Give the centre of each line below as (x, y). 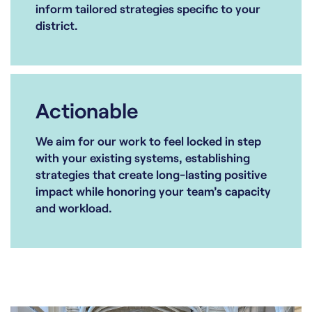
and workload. (74, 208)
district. (57, 25)
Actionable (87, 110)
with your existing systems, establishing (143, 158)
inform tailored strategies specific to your (148, 9)
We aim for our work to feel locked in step (148, 141)
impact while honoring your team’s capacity (153, 191)
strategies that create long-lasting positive (151, 174)
